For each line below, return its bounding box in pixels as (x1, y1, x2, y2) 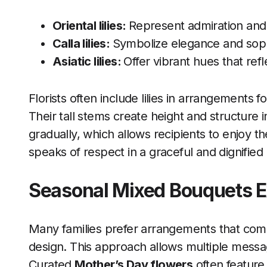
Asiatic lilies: (52, 54, 124, 69)
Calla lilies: (52, 36, 113, 51)
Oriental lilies (52, 18, 123, 33)
